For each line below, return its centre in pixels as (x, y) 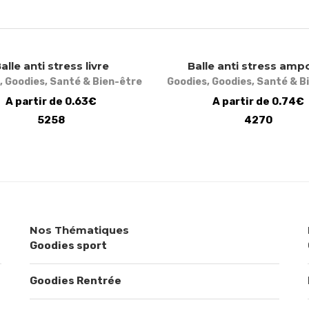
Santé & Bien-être (96, 81)
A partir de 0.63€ (51, 101)
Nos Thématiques (79, 230)
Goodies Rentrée (75, 280)
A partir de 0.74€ (258, 101)
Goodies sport (68, 245)
